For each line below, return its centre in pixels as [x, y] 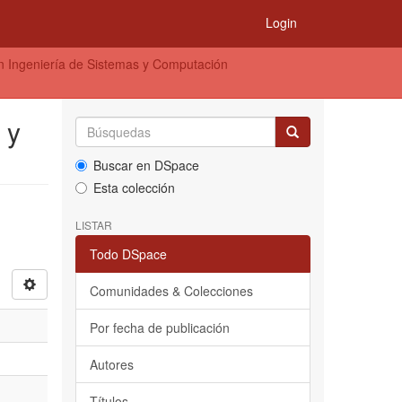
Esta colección [134, 188]
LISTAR [93, 225]
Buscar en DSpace [146, 165]
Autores [111, 364]
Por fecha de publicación [159, 328]
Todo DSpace [128, 254]
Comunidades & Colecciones [171, 291]
